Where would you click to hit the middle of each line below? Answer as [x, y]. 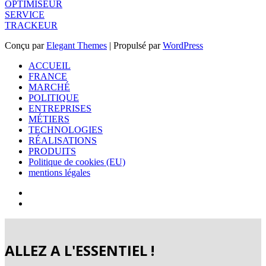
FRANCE [48, 76]
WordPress [183, 45]
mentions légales [59, 172]
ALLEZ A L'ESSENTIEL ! [80, 251]
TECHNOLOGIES [66, 129]
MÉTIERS [49, 119]
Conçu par [26, 45]
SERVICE [25, 14]
